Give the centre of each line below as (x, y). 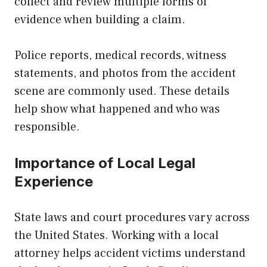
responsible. (47, 127)
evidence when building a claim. (100, 19)
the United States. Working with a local (117, 235)
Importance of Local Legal (105, 163)
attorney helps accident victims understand (130, 253)
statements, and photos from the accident (125, 73)
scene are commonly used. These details (122, 91)
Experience (54, 181)
